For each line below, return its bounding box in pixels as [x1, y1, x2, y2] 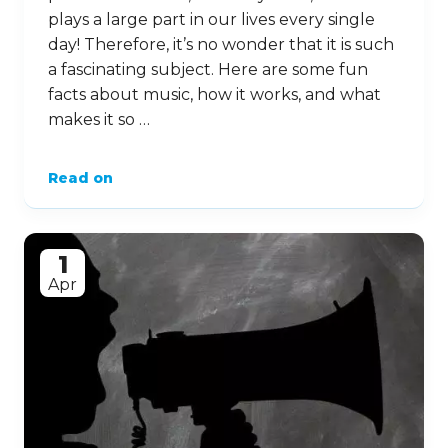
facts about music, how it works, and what [48, 84, 381, 104]
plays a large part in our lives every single [48, 9, 375, 29]
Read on [48, 168, 113, 187]
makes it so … [48, 109, 150, 129]
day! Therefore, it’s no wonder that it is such [48, 34, 394, 54]
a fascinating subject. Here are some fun [48, 59, 368, 79]
